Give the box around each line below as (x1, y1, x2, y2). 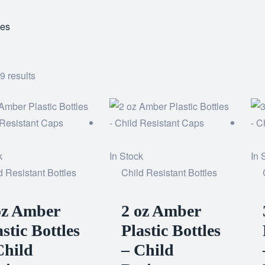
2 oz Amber (121, 202, 201, 220)
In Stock (109, 149, 144, 163)
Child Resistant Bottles (121, 166, 218, 179)
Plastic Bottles (121, 221, 221, 240)
